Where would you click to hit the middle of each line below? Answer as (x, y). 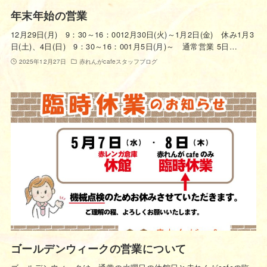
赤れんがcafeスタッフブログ (119, 61)
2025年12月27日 (43, 61)
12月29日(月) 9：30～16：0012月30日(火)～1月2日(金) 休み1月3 (132, 34)
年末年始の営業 (49, 15)
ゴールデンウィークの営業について (98, 248)
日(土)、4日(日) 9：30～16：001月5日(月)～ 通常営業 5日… (124, 46)
